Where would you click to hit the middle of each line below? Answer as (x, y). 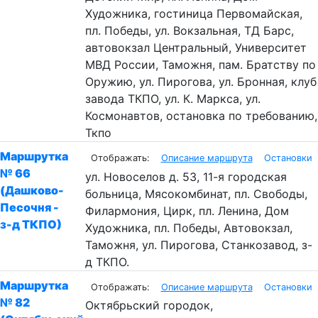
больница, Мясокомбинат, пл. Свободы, (196, 193)
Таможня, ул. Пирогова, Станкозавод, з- (198, 245)
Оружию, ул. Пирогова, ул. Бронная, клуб (201, 82)
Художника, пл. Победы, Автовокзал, (188, 227)
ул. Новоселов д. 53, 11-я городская (186, 176)
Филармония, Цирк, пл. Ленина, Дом (187, 210)
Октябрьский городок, (149, 306)
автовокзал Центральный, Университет (196, 48)
